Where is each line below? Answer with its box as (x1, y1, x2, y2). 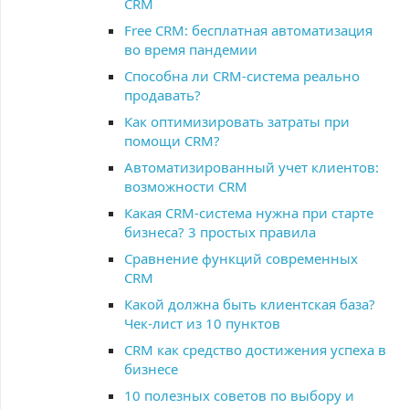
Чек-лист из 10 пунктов (124, 314, 280, 332)
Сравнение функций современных (124, 249, 358, 267)
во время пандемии (124, 40, 257, 58)
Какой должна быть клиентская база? (124, 295, 375, 313)
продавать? (124, 86, 201, 104)
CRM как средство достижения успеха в (124, 341, 386, 359)
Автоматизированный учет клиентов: (124, 158, 379, 176)
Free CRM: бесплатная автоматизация (124, 21, 372, 39)
